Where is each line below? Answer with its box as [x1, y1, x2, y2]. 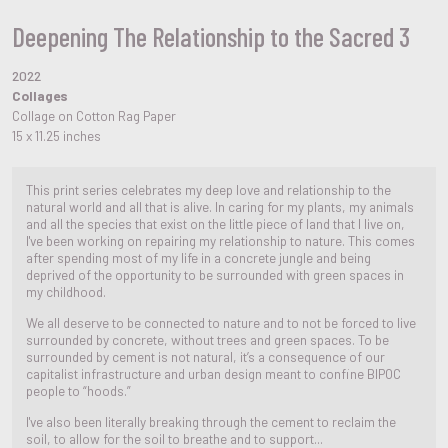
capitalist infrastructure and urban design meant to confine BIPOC [26, 365, 401, 383]
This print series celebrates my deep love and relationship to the [26, 181, 391, 199]
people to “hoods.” [26, 382, 131, 400]
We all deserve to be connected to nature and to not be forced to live [26, 314, 416, 332]
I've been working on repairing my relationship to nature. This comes [26, 232, 415, 250]
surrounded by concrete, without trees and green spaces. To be [26, 331, 389, 349]
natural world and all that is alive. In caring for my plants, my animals [26, 198, 414, 216]
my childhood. [26, 283, 106, 301]
